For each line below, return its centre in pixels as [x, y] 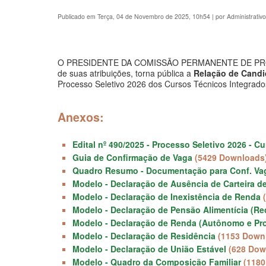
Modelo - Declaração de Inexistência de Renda [167, 196]
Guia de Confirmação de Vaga [132, 157]
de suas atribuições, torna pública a [126, 73]
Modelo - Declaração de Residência [144, 235]
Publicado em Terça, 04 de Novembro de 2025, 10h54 [135, 16]
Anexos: [81, 117]
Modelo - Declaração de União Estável [149, 248]
